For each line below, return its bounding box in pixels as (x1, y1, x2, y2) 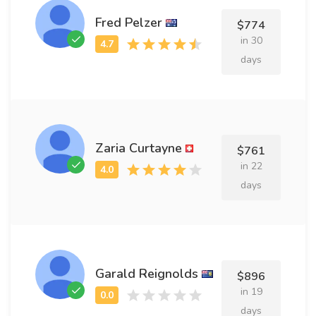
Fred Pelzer (95, 13, 162, 31)
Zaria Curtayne (95, 139, 182, 157)
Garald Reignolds (95, 265, 198, 282)
